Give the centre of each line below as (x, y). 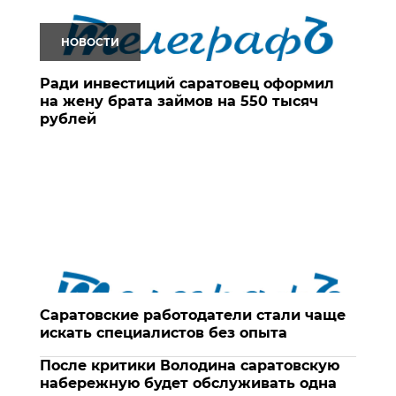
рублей (68, 118)
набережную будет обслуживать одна (188, 383)
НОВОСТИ (90, 42)
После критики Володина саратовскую (190, 365)
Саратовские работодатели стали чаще (193, 315)
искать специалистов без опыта (164, 332)
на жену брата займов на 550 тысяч (179, 101)
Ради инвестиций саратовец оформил (187, 83)
